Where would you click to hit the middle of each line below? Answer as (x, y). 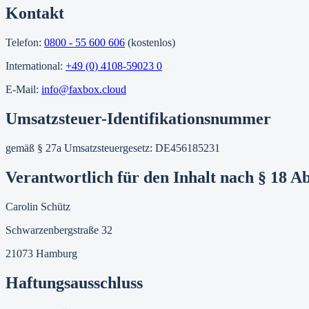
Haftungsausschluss (74, 282)
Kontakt (35, 13)
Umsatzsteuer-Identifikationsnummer (138, 119)
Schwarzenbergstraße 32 (59, 230)
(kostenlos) (151, 43)
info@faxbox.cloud (84, 90)
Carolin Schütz (38, 206)
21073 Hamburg (41, 253)
